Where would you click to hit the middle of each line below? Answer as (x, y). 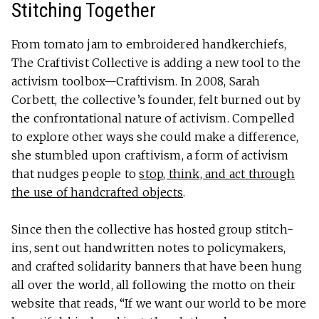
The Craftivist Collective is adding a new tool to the (156, 62)
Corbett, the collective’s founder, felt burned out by (156, 99)
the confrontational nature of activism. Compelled (153, 118)
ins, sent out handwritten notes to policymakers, (149, 247)
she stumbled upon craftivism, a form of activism (150, 155)
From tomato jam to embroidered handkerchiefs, (149, 44)
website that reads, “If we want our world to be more (159, 303)
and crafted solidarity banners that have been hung (157, 266)
